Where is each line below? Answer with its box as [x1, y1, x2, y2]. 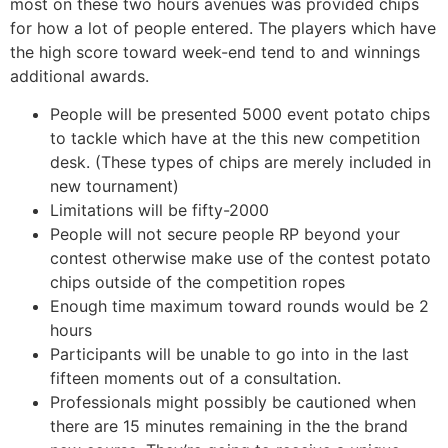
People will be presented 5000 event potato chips [50, 104, 430, 124]
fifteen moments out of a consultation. [50, 368, 341, 388]
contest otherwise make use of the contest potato [50, 248, 431, 268]
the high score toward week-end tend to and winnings [10, 41, 420, 62]
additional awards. [10, 65, 149, 86]
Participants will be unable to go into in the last [50, 344, 409, 364]
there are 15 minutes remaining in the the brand [50, 416, 408, 436]
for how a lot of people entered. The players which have [10, 17, 436, 38]
